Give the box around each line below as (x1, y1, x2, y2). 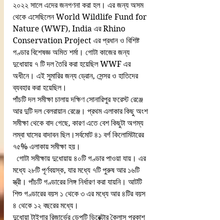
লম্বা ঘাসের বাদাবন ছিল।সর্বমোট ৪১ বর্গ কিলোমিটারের (13, 130, 146, 139)
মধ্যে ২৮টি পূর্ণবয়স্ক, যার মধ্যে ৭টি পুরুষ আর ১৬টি (13, 165, 141, 175)
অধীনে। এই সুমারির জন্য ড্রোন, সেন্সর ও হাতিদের (13, 71, 140, 81)
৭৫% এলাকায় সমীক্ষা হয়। (13, 142, 81, 151)
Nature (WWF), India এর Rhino (13, 24, 127, 33)
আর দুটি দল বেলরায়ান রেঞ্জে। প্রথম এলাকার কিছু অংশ (13, 107, 150, 116)
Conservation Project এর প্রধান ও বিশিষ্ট (13, 36, 141, 45)
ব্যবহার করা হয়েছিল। (13, 83, 67, 92)
